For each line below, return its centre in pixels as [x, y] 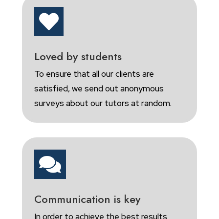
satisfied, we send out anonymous [99, 89]
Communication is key [87, 199]
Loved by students [78, 56]
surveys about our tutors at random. [103, 103]
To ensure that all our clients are [94, 74]
